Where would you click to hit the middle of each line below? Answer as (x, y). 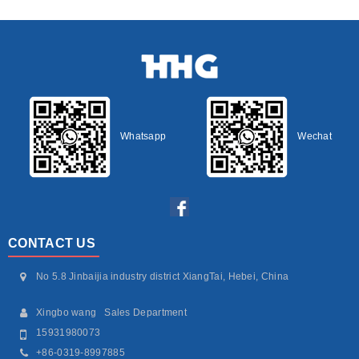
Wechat (315, 137)
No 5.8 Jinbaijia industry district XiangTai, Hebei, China (163, 277)
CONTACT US (52, 244)
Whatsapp (143, 137)
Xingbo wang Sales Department (111, 313)
